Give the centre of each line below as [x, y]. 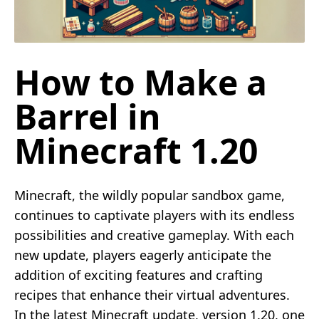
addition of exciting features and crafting [138, 274]
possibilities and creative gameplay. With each [154, 235]
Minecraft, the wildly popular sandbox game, [150, 195]
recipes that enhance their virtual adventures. [152, 294]
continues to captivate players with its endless [155, 215]
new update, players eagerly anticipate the [143, 255]
